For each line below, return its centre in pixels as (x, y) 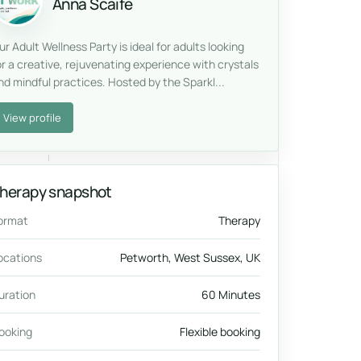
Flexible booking (220, 332)
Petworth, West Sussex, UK (190, 257)
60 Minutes (231, 295)
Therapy (239, 220)
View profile (32, 117)
